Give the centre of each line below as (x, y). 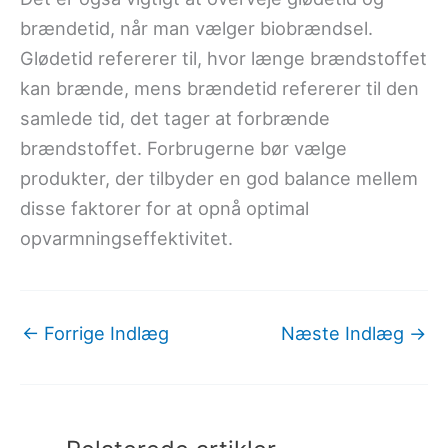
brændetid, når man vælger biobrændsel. (196, 28)
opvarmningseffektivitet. (126, 238)
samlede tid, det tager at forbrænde (175, 118)
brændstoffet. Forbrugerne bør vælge (183, 148)
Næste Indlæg (345, 332)
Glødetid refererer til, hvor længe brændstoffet (223, 58)
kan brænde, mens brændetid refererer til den (219, 88)
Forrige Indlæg (104, 332)
